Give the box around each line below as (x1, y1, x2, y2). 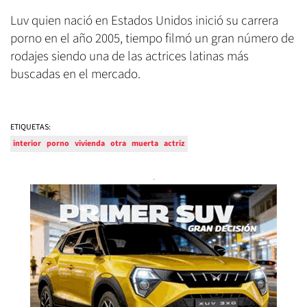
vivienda (75, 137, 105, 149)
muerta (132, 137, 158, 149)
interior (13, 137, 41, 149)
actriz (164, 137, 185, 149)
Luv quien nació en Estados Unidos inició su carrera (10, 11, 278, 30)
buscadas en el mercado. (10, 64, 143, 84)
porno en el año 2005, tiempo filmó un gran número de (10, 29, 294, 48)
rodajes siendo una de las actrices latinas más (10, 47, 249, 66)
